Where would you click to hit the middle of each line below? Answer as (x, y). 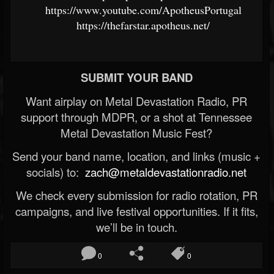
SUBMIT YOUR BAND (136, 77)
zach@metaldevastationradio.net (164, 172)
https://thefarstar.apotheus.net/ (143, 25)
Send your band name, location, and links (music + (136, 156)
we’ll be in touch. (136, 227)
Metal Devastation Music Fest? (136, 133)
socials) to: (54, 172)
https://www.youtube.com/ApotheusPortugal (143, 10)
